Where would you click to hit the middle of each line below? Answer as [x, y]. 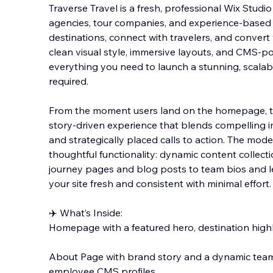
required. [69, 81]
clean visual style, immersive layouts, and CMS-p [158, 52]
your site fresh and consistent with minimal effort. [160, 183]
